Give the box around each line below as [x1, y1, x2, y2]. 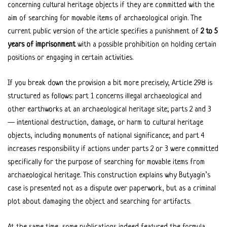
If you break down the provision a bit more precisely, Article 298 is [8, 79, 212, 88]
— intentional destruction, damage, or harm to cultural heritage [8, 119, 203, 128]
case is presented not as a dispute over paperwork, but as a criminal [8, 184, 216, 194]
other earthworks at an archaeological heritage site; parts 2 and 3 [8, 105, 211, 115]
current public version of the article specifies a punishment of [8, 27, 201, 36]
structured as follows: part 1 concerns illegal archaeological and [8, 92, 202, 101]
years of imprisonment [8, 41, 75, 50]
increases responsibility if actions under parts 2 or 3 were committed [8, 145, 218, 154]
